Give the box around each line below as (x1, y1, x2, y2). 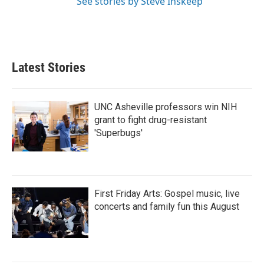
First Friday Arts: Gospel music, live (94, 188, 240, 199)
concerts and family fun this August (94, 201, 239, 212)
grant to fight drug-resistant (94, 114, 207, 126)
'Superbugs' (94, 127, 143, 138)
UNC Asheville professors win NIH (94, 101, 237, 113)
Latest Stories (12, 60, 85, 75)
